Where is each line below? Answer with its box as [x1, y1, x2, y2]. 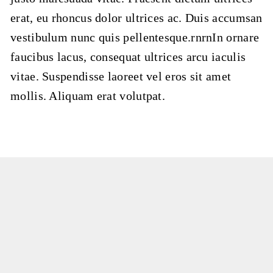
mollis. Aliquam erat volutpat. [10, 89, 166, 102]
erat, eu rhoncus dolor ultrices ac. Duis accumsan [10, 11, 263, 24]
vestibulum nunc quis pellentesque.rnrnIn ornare [10, 30, 260, 44]
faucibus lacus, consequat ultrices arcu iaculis [10, 50, 246, 63]
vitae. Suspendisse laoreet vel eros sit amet [10, 69, 232, 83]
